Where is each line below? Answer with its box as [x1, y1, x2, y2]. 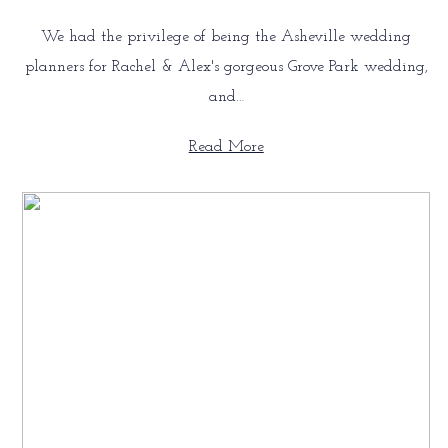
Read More [188, 139, 264, 156]
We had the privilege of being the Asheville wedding [41, 29, 412, 46]
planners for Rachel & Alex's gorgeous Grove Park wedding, [24, 59, 428, 76]
